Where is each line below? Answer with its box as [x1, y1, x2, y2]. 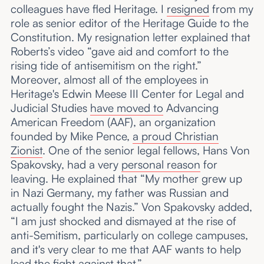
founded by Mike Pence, [10, 128, 133, 143]
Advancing [163, 100, 219, 115]
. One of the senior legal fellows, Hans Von [42, 143, 250, 157]
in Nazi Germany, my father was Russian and [10, 185, 229, 200]
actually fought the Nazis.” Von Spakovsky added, [10, 199, 252, 214]
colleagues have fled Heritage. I [10, 1, 167, 16]
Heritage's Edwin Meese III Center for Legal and [10, 86, 244, 101]
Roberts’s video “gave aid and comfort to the [10, 44, 229, 58]
